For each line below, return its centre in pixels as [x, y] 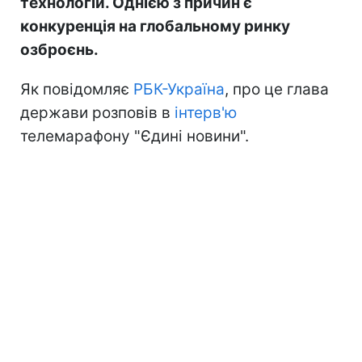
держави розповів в [97, 112]
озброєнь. [59, 49]
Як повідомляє [77, 89]
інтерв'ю [206, 112]
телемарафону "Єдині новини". [135, 136]
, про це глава [277, 89]
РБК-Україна [179, 89]
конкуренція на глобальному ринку [155, 26]
